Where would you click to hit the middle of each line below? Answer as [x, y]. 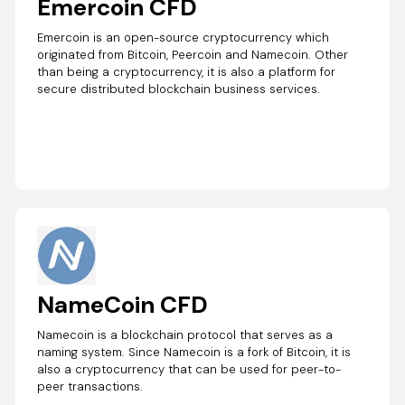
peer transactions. [90, 386]
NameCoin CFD [123, 304]
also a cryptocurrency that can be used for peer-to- [189, 369]
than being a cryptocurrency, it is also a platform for [187, 71]
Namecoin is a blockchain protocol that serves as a [185, 334]
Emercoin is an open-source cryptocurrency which [184, 37]
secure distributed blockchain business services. [179, 89]
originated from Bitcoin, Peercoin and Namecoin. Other [193, 54]
